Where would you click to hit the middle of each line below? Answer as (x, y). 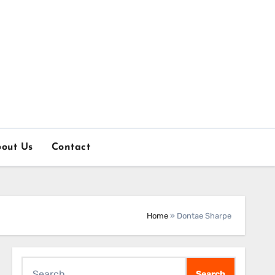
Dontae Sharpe (204, 215)
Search (37, 264)
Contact (71, 147)
